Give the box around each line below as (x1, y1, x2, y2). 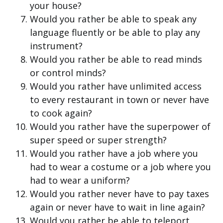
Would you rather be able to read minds (30, 53, 202, 66)
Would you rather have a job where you (30, 147, 198, 160)
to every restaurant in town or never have (30, 94, 209, 106)
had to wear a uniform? (30, 174, 130, 187)
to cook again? (30, 107, 92, 119)
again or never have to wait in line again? (30, 201, 205, 214)
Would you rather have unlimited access (30, 80, 202, 93)
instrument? (30, 40, 83, 52)
